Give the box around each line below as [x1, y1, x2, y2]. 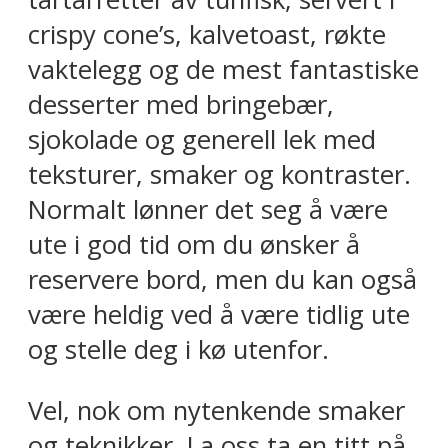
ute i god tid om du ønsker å [28, 227, 360, 263]
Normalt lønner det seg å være [28, 192, 388, 228]
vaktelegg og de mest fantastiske [28, 52, 419, 88]
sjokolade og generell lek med [28, 122, 376, 158]
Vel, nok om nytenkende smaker [28, 392, 405, 428]
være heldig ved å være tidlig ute [28, 297, 410, 333]
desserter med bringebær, [28, 87, 334, 123]
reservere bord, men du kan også [28, 262, 417, 298]
